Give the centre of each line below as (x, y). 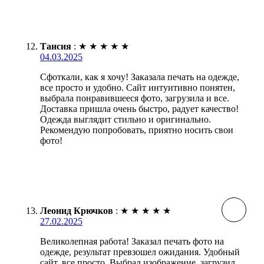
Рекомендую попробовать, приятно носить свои (137, 130)
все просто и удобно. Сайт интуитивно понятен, (138, 87)
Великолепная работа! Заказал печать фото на (132, 241)
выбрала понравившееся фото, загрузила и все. (135, 98)
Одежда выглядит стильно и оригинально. (126, 119)
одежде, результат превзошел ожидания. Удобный (140, 252)
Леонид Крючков (77, 210)
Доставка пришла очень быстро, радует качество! (139, 108)
